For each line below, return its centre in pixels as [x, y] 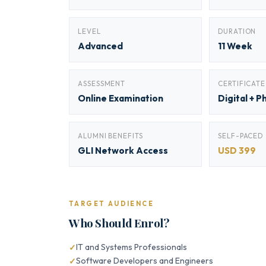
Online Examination [121, 98]
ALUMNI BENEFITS [110, 136]
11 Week [235, 46]
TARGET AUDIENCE [111, 204]
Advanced [100, 46]
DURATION [237, 31]
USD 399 [237, 151]
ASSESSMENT [102, 83]
